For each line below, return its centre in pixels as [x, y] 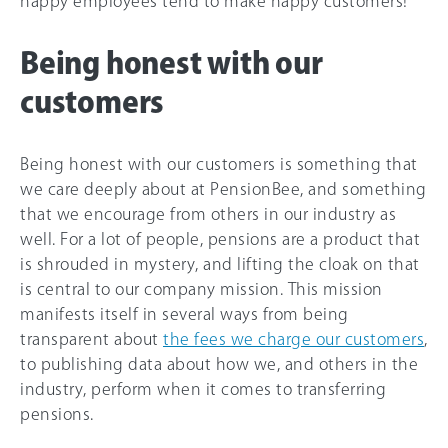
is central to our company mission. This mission [201, 289]
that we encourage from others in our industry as [208, 214]
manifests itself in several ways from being [184, 314]
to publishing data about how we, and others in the [219, 364]
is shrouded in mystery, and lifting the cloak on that [220, 264]
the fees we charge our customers [293, 339]
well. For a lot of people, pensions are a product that [220, 239]
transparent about [91, 339]
